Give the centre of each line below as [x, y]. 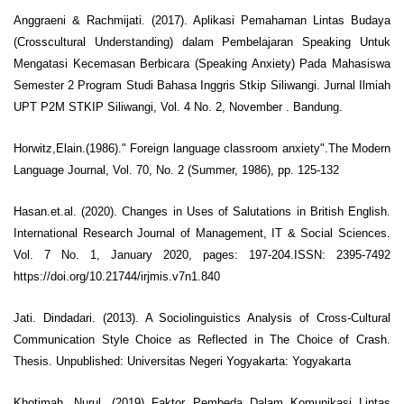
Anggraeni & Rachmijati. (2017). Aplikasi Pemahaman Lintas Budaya [202, 20]
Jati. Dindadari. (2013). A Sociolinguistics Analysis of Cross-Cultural [202, 317]
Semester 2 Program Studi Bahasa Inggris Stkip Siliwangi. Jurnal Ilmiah [202, 85]
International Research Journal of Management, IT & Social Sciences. [202, 233]
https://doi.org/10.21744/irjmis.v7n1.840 [117, 276]
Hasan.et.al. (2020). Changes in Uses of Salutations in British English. [202, 211]
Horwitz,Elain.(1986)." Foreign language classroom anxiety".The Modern [202, 148]
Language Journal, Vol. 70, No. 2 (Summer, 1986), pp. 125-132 [176, 170]
